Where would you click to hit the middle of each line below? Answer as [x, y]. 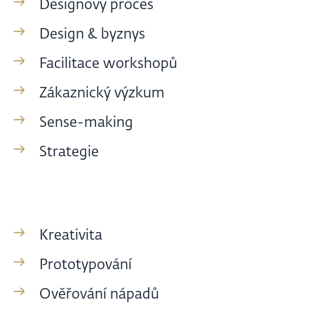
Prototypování [86, 265]
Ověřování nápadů [99, 295]
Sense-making [86, 123]
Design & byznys [92, 35]
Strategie [69, 152]
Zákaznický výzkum [102, 94]
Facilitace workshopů [108, 64]
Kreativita [71, 236]
